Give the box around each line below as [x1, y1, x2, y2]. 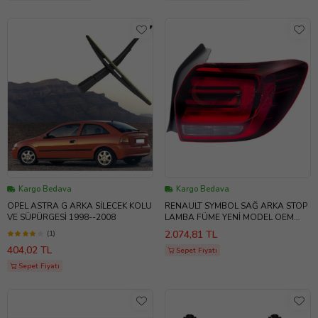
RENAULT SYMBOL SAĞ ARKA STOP [165, 200, 307, 212]
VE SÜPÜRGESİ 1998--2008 [7, 212, 116, 224]
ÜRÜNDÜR [165, 223, 208, 235]
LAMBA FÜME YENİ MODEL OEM [165, 212, 294, 224]
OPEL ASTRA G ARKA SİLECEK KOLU [7, 200, 152, 212]
